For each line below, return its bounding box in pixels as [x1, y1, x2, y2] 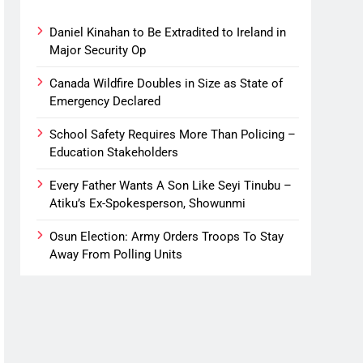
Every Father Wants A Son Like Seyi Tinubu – [49, 177, 293, 193]
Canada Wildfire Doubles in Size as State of [49, 75, 284, 91]
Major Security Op [49, 42, 147, 58]
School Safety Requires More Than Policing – [49, 126, 297, 142]
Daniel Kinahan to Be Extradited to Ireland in [49, 24, 287, 40]
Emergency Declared [49, 93, 161, 109]
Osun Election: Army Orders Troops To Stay [49, 228, 284, 244]
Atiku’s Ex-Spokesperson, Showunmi [49, 195, 246, 211]
